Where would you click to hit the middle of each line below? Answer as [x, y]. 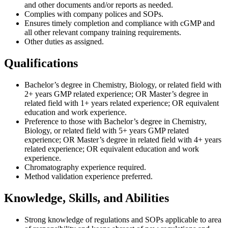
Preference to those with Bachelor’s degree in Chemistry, [116, 121]
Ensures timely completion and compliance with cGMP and [120, 23]
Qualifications [41, 63]
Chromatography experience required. [85, 167]
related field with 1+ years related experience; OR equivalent [122, 103]
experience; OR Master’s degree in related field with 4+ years [123, 139]
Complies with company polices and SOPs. [94, 14]
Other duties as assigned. [64, 41]
